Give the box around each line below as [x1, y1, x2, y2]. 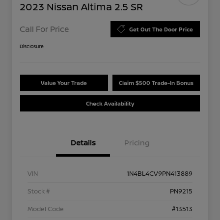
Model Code [27, 204, 64, 213]
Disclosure [20, 42, 44, 50]
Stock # [27, 186, 50, 195]
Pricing [124, 137, 150, 148]
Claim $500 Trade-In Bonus [118, 79, 193, 86]
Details [70, 137, 96, 148]
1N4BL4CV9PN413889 [127, 168, 192, 178]
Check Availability [86, 99, 134, 107]
